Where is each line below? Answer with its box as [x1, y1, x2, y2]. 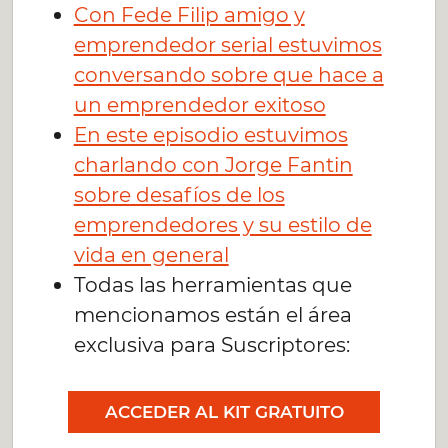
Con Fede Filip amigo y [73, 2, 305, 28]
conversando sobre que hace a [73, 62, 384, 88]
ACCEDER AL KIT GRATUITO [104, 401, 344, 422]
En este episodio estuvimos [73, 122, 348, 148]
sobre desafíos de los [73, 182, 285, 208]
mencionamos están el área [73, 302, 352, 328]
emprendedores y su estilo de [73, 212, 372, 238]
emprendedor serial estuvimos [73, 32, 382, 58]
